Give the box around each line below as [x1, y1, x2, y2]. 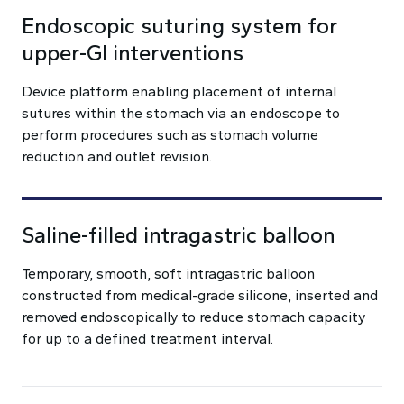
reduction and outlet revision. [22, 148, 212, 165]
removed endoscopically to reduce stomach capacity [22, 308, 365, 326]
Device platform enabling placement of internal [22, 83, 336, 100]
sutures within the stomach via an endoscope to [22, 105, 340, 122]
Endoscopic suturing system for [22, 13, 337, 39]
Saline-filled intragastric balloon [22, 222, 335, 248]
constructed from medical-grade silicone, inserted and [22, 287, 378, 304]
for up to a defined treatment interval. [22, 330, 273, 347]
